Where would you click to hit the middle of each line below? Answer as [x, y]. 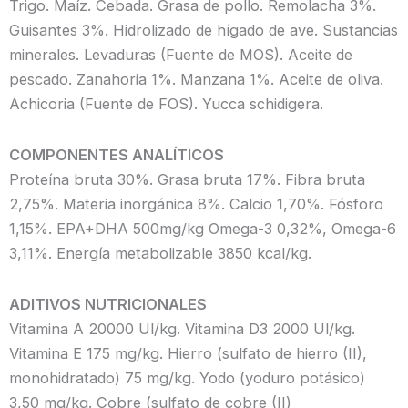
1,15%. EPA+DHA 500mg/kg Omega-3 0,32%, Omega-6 [203, 228]
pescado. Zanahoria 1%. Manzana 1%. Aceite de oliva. [196, 80]
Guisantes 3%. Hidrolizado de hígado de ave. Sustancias [204, 31]
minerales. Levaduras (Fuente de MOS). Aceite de [181, 55]
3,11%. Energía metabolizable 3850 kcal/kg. [160, 253]
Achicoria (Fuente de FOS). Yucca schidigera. [166, 104]
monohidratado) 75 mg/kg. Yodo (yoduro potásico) [187, 377]
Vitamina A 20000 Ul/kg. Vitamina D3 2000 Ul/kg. [182, 328]
